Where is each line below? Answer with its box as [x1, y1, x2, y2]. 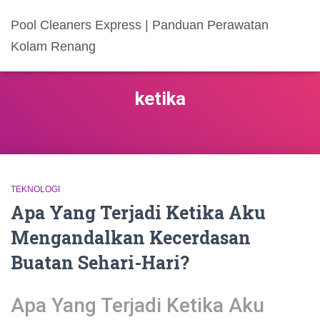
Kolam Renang [11, 39, 96, 54]
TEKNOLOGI [11, 184, 60, 194]
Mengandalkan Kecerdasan [11, 226, 251, 249]
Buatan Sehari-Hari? [11, 251, 189, 274]
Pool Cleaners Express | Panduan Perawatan [11, 18, 269, 32]
